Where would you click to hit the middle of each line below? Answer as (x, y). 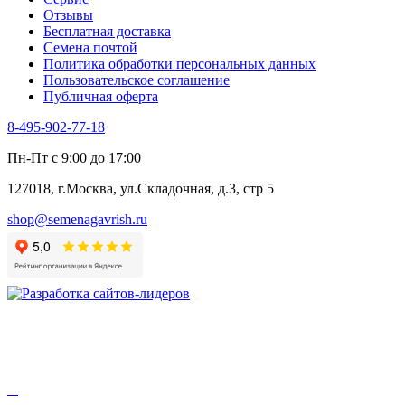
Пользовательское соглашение (137, 80)
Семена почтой (90, 48)
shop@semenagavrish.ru (77, 220)
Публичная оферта (101, 97)
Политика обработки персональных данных (179, 64)
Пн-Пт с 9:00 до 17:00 (74, 158)
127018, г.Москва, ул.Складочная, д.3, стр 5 (141, 189)
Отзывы (68, 15)
